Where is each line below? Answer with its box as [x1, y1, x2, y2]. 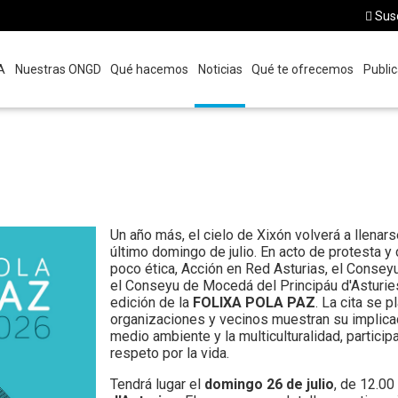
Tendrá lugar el [110, 376, 205, 393]
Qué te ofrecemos [251, 62, 354, 76]
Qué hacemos [110, 62, 189, 76]
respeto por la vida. [110, 345, 234, 362]
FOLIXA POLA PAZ [193, 294, 316, 311]
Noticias [197, 62, 243, 76]
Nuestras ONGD [14, 62, 101, 76]
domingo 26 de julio [204, 376, 335, 393]
